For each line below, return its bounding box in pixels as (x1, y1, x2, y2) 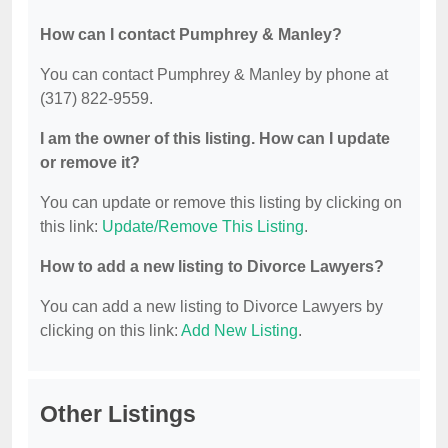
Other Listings (40, 401, 196, 428)
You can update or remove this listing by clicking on (40, 194, 402, 212)
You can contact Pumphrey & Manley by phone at (40, 66, 388, 84)
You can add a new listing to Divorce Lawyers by (40, 298, 383, 316)
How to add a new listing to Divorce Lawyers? (40, 258, 384, 276)
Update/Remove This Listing (102, 218, 304, 236)
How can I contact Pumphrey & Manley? (40, 26, 342, 44)
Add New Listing (181, 322, 298, 340)
